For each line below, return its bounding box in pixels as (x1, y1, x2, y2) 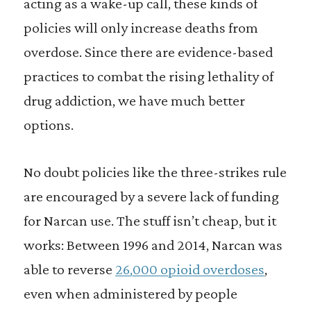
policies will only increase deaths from (23, 19, 258, 36)
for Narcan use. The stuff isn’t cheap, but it (23, 212, 276, 229)
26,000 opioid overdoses (115, 260, 264, 278)
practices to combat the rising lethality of (23, 67, 274, 85)
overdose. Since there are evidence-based (23, 43, 273, 60)
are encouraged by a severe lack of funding (23, 187, 279, 205)
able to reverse (23, 260, 115, 278)
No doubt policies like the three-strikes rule (23, 163, 287, 180)
